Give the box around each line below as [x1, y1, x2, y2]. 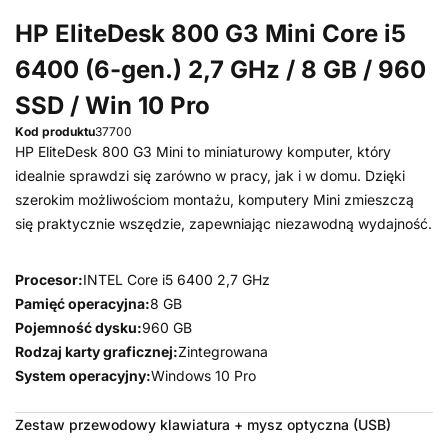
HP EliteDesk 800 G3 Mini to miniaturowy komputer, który [15, 143, 391, 160]
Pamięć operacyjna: [15, 295, 150, 312]
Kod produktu [15, 124, 95, 139]
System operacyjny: [15, 367, 151, 384]
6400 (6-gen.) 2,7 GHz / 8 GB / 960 [15, 55, 426, 84]
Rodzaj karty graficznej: [15, 343, 178, 360]
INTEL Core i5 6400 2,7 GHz [83, 271, 270, 288]
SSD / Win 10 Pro [15, 91, 210, 120]
